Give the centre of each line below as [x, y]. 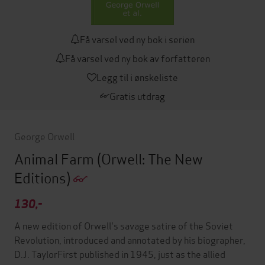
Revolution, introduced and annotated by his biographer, [130, 240]
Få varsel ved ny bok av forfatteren [137, 58]
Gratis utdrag [137, 96]
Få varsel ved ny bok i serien [137, 39]
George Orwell [44, 136]
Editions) [44, 177]
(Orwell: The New [150, 158]
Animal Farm [56, 158]
